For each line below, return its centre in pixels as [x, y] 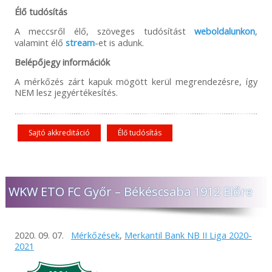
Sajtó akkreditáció [59, 132]
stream [80, 42]
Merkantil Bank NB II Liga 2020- [188, 235]
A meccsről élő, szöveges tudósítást [104, 31]
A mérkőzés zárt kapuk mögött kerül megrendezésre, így [136, 81]
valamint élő [40, 42]
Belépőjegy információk [62, 62]
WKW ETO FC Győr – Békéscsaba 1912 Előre [130, 191]
